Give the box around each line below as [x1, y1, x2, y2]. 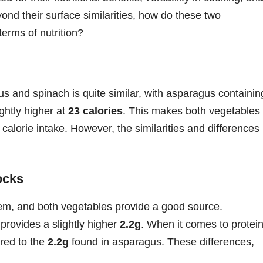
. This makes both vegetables [123, 104, 260, 117]
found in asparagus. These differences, [69, 235, 254, 248]
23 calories [68, 104, 123, 117]
